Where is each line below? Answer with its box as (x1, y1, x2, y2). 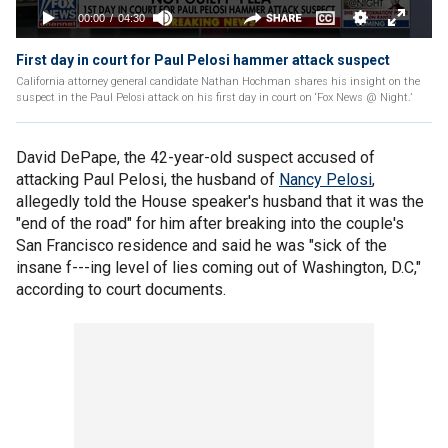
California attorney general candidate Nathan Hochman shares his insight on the (16, 75, 420, 88)
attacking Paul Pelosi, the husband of (16, 170, 279, 189)
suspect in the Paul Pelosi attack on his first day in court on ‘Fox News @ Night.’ (16, 91, 412, 104)
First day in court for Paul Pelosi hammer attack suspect (16, 52, 390, 68)
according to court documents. (16, 280, 226, 299)
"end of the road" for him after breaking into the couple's (16, 214, 404, 233)
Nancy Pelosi (279, 170, 372, 189)
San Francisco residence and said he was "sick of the (16, 236, 387, 255)
